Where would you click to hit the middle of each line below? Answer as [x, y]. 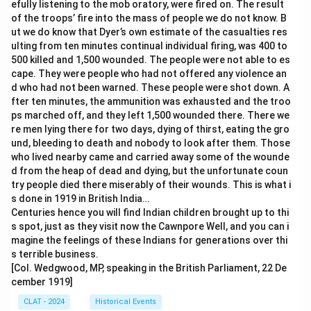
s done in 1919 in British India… [80, 199]
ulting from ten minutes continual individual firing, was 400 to [149, 46]
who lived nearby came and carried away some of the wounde [150, 157]
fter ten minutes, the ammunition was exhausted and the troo [151, 101]
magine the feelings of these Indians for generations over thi [149, 240]
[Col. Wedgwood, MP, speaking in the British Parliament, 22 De [149, 268]
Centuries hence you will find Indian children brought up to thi [150, 212]
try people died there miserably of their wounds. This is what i [151, 185]
